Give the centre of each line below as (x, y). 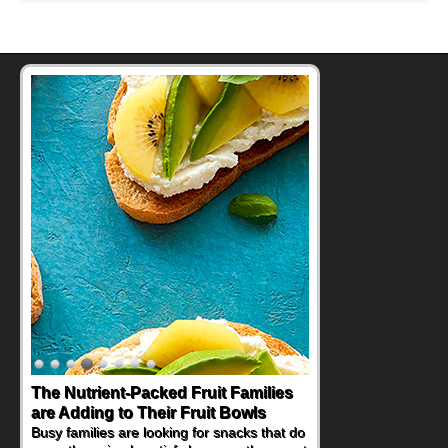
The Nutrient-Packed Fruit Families (162, 392)
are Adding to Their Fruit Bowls (148, 412)
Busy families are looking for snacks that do (168, 431)
